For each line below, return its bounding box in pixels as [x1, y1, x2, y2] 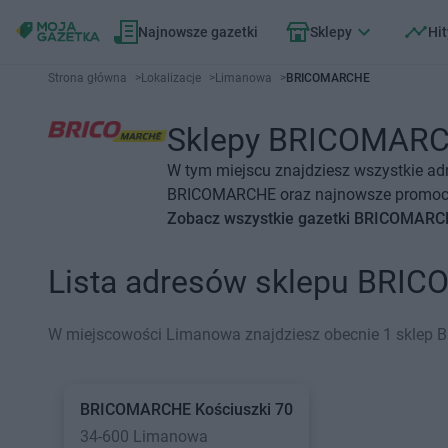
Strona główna [48, 71, 127, 85]
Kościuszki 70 [195, 400, 293, 419]
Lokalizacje [141, 71, 201, 85]
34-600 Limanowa [80, 427, 208, 446]
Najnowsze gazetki [138, 24, 258, 40]
